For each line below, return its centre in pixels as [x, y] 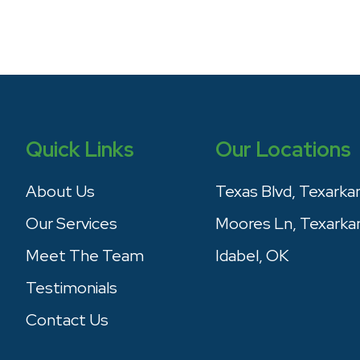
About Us [60, 191]
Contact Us [67, 320]
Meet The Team [84, 256]
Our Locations [284, 149]
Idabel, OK [252, 256]
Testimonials [71, 288]
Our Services [71, 223]
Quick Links [80, 149]
